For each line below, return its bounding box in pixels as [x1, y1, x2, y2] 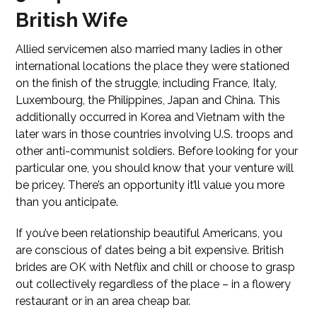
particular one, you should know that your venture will [16, 161, 294, 175]
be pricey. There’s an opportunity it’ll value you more [16, 178, 285, 192]
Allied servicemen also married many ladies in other [16, 42, 283, 56]
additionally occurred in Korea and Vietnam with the [16, 110, 285, 124]
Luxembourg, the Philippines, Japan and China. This [16, 93, 281, 107]
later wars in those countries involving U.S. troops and [16, 127, 294, 141]
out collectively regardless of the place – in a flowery [16, 277, 292, 291]
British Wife [16, 8, 129, 32]
